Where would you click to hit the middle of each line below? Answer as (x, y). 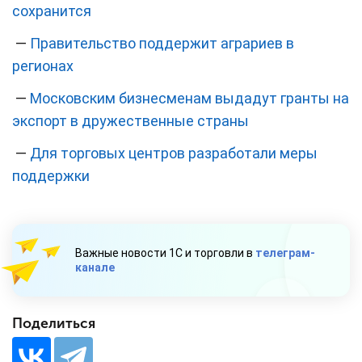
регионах (43, 66)
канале (95, 268)
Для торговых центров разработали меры (174, 154)
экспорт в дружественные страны (130, 121)
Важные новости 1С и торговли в (165, 253)
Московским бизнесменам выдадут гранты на (189, 99)
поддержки (51, 176)
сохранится (52, 11)
